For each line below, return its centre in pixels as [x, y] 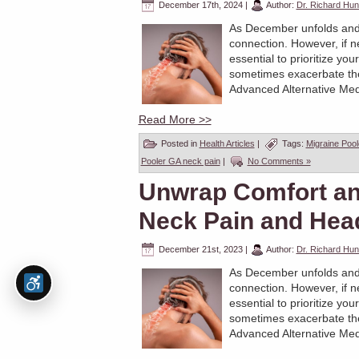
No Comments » [279, 161]
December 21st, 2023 [200, 249]
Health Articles [227, 143]
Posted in [179, 143]
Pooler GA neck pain [180, 161]
